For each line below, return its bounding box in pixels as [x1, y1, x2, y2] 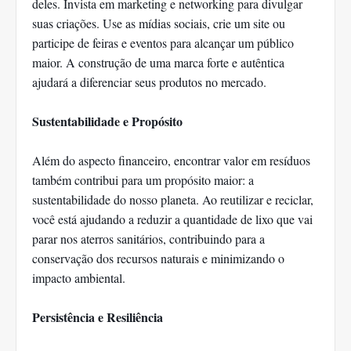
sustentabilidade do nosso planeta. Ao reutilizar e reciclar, [32, 191, 313, 208]
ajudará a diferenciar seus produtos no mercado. [32, 74, 266, 91]
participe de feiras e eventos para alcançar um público [32, 34, 294, 52]
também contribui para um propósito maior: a [32, 172, 254, 189]
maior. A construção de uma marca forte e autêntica [32, 54, 284, 71]
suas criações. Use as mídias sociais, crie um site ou [32, 15, 285, 32]
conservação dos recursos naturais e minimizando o [32, 250, 284, 267]
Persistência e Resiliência [32, 308, 163, 327]
